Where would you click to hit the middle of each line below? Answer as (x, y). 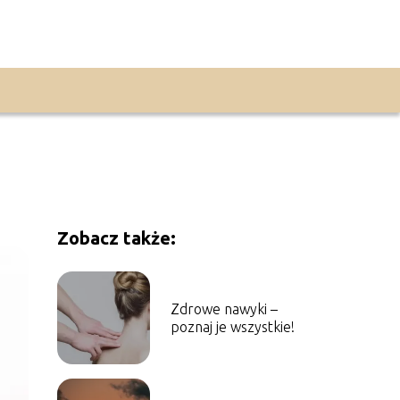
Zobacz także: (116, 237)
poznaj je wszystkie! (232, 326)
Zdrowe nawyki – (224, 308)
